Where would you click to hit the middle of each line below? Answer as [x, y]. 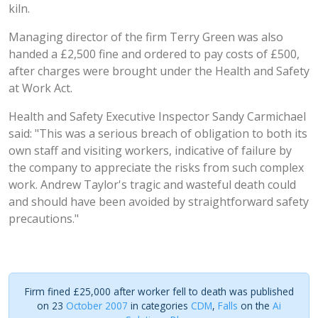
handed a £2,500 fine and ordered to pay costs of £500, [154, 54]
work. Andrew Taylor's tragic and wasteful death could [152, 185]
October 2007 [97, 306]
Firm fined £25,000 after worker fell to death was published [159, 291]
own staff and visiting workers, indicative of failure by [150, 150]
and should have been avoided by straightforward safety [159, 202]
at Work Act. [40, 88]
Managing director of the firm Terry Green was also [146, 37]
